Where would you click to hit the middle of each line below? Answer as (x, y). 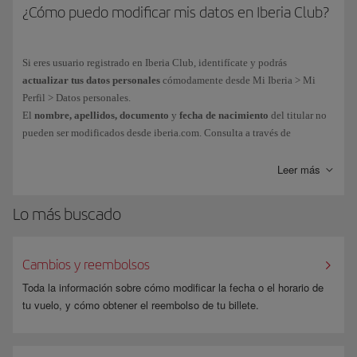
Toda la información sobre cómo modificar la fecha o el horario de (173, 288)
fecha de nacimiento (224, 116)
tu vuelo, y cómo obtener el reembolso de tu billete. (141, 305)
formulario (64, 151)
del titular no (298, 116)
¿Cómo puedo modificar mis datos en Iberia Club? (176, 13)
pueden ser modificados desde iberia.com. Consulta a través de (157, 133)
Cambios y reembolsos (86, 265)
